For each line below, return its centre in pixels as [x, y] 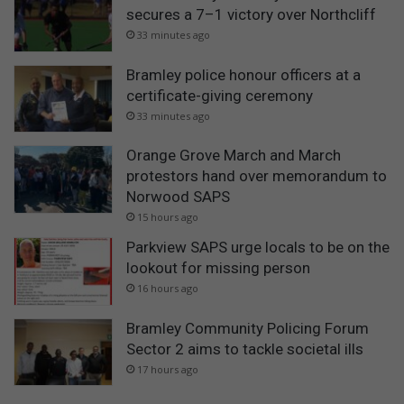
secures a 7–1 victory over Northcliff [251, 14]
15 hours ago [168, 217]
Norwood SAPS [178, 197]
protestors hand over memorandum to [257, 176]
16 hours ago [168, 289]
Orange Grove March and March [234, 156]
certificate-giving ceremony [220, 95]
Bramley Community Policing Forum [248, 328]
